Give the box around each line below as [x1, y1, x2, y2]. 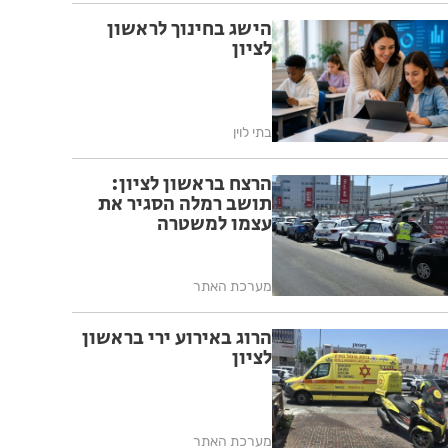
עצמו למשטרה [157, 209, 272, 239]
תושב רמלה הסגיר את [98, 189, 272, 219]
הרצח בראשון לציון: [111, 169, 272, 199]
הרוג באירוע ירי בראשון [82, 324, 272, 354]
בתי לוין [233, 123, 272, 141]
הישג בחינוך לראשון [107, 15, 272, 45]
